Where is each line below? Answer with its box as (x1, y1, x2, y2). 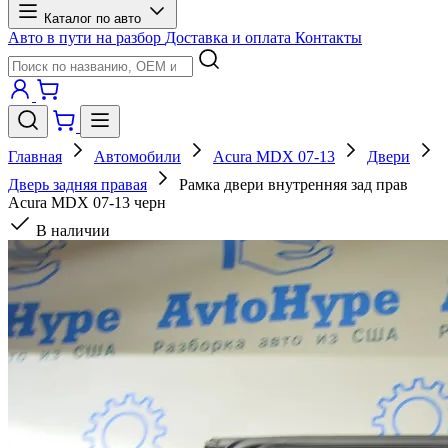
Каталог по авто (44, 11, 145, 26)
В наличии (32, 222, 110, 239)
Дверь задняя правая (8, 176, 147, 193)
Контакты (295, 29, 362, 46)
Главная (8, 148, 62, 165)
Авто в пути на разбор (8, 29, 165, 46)
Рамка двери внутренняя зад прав (179, 176, 408, 193)
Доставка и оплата (165, 29, 295, 46)
